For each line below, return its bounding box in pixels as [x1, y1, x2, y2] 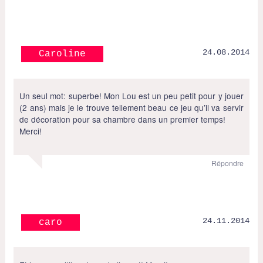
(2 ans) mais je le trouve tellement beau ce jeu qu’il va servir [19, 102, 244, 114]
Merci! [19, 125, 42, 137]
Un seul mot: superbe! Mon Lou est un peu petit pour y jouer [19, 90, 244, 102]
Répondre [211, 157, 244, 168]
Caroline [39, 48, 86, 59]
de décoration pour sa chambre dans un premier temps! [19, 113, 226, 126]
